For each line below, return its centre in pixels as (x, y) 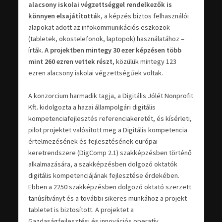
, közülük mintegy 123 (144, 61)
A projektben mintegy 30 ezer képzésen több (113, 50)
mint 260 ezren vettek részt (70, 61)
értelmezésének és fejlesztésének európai (93, 141)
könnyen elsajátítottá (62, 16)
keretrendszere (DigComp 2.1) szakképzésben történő (110, 152)
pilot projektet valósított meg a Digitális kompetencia (108, 130)
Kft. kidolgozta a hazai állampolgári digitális (92, 107)
